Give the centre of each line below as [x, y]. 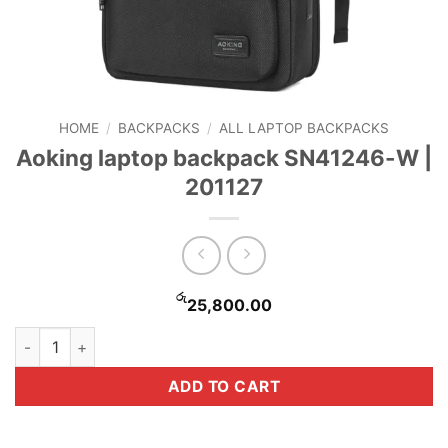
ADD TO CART [224, 387]
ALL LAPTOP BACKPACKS [304, 128]
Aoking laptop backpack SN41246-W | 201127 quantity [205, 338]
